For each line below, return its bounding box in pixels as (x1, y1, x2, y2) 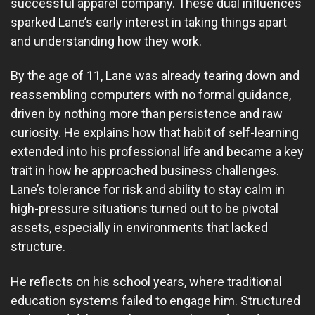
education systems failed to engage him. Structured (11, 292, 300, 308)
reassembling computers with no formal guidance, (11, 87, 291, 103)
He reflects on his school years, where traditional (11, 274, 282, 289)
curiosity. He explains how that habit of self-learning (11, 125, 299, 141)
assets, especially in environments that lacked (11, 220, 268, 236)
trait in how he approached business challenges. (11, 163, 279, 179)
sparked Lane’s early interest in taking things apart (11, 14, 287, 30)
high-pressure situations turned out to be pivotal (11, 201, 278, 217)
